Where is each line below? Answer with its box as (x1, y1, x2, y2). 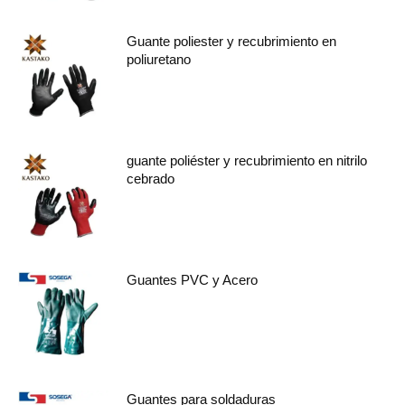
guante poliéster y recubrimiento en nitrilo (127, 153, 367, 168)
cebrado (127, 171, 174, 186)
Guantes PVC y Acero (127, 272, 258, 287)
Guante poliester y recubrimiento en (127, 33, 336, 49)
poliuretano (127, 52, 191, 67)
